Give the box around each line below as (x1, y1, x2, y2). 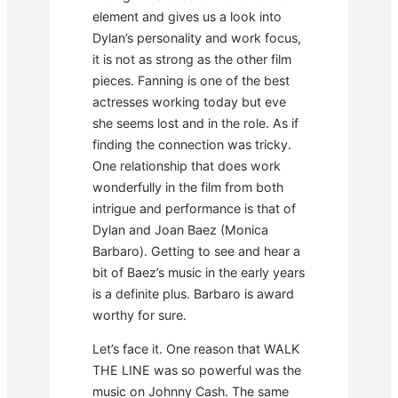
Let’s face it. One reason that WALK (92, 341, 299, 357)
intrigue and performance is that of (92, 200, 296, 216)
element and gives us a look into (92, 8, 282, 24)
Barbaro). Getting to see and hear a (92, 243, 300, 259)
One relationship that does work (92, 157, 281, 173)
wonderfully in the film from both (92, 179, 283, 195)
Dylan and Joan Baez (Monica (92, 221, 268, 237)
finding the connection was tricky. (92, 136, 291, 152)
